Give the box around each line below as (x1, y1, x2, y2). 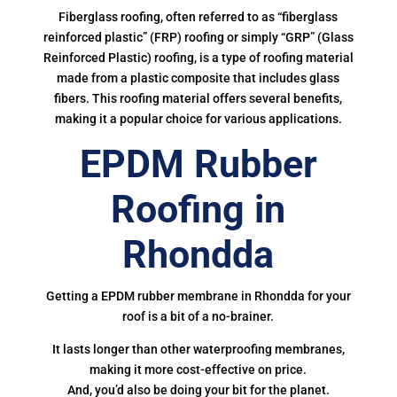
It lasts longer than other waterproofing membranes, (51, 342, 345, 356)
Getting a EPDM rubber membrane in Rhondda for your (45, 289, 351, 303)
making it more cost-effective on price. (90, 362, 307, 377)
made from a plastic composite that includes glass (57, 71, 340, 85)
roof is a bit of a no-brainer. (122, 309, 275, 323)
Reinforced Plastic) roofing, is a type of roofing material (43, 51, 354, 65)
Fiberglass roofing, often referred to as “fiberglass (58, 10, 339, 24)
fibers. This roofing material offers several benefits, (54, 91, 343, 105)
